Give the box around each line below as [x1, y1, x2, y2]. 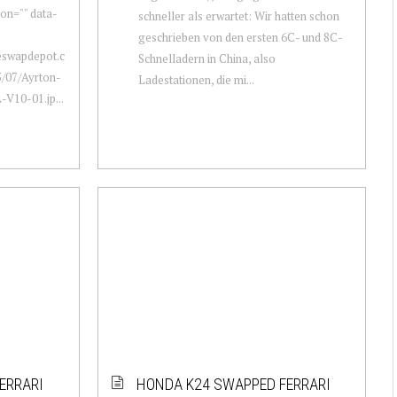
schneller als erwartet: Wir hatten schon [137, 7, 339, 24]
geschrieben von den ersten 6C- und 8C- [137, 28, 343, 45]
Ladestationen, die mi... [137, 71, 254, 88]
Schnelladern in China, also [137, 50, 276, 66]
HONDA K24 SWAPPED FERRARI [136, 374, 331, 393]
